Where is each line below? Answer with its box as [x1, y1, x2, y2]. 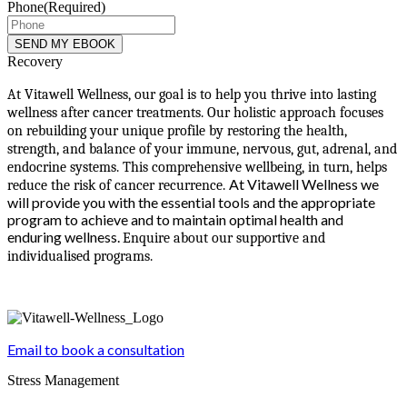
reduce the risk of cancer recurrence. [7, 176, 229, 194]
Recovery [7, 53, 63, 69]
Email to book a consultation [7, 340, 184, 358]
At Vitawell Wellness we [229, 174, 379, 193]
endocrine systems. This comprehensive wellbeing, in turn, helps [7, 158, 387, 175]
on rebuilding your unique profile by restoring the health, [7, 122, 347, 139]
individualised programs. [7, 247, 153, 264]
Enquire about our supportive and [123, 229, 325, 246]
